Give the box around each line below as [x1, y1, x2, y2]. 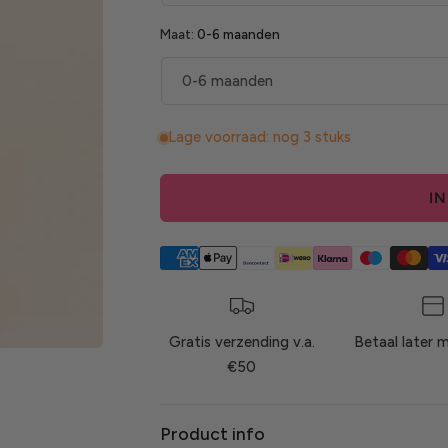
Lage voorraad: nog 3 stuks [168, 128, 352, 147]
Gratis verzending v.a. [168, 333, 315, 352]
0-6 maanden [197, 26, 281, 43]
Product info [160, 423, 266, 445]
